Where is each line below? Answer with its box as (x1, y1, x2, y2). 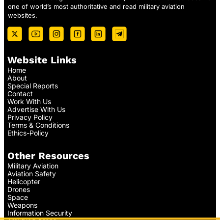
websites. (8, 11, 37, 20)
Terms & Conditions (7, 121, 69, 130)
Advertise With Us (7, 105, 65, 114)
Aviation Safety (7, 169, 56, 178)
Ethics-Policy (7, 129, 49, 137)
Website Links (7, 54, 77, 66)
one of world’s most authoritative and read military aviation (8, 2, 185, 11)
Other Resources (7, 150, 89, 162)
